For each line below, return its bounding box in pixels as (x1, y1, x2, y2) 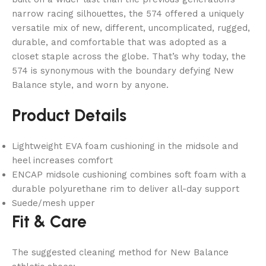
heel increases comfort (12, 155, 113, 166)
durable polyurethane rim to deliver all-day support (12, 183, 239, 195)
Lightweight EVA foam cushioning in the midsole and (12, 141, 238, 152)
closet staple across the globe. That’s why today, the (12, 51, 246, 62)
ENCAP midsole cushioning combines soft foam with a (12, 169, 246, 180)
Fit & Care (12, 211, 87, 232)
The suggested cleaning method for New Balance (12, 247, 229, 258)
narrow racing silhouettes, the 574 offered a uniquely (12, 8, 244, 20)
